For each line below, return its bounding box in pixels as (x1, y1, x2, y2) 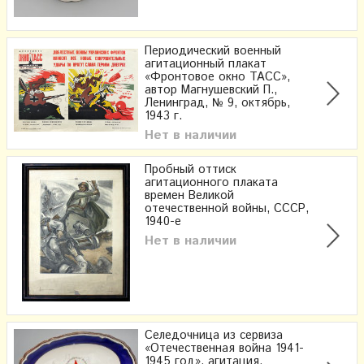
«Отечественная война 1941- (145, 340, 304, 357)
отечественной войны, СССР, (145, 201, 309, 218)
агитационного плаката (145, 175, 278, 192)
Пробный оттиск (145, 162, 236, 179)
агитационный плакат (145, 56, 266, 73)
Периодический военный (145, 43, 281, 60)
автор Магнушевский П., (145, 82, 277, 99)
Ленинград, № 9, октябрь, (145, 95, 290, 112)
